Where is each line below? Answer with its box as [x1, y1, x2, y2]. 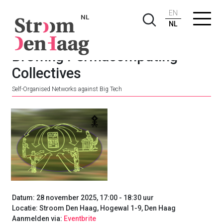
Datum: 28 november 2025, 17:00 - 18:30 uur [12, 194, 154, 202]
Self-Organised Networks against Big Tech [12, 86, 122, 93]
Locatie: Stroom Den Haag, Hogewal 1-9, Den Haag [12, 204, 176, 213]
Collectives [12, 65, 81, 82]
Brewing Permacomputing [12, 48, 178, 65]
